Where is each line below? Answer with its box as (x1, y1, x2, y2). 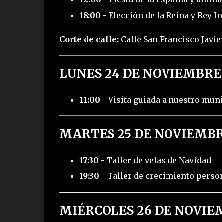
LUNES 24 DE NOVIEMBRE (59, 66, 221, 81)
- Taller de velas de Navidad (98, 155, 211, 165)
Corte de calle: (59, 34, 119, 45)
